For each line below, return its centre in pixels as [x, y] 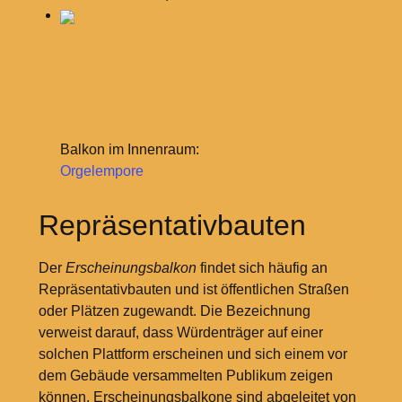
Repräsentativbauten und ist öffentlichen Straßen [193, 290]
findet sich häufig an [262, 268]
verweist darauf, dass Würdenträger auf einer [180, 333]
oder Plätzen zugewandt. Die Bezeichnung [174, 311]
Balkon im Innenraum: [129, 150]
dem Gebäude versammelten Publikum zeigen [185, 376]
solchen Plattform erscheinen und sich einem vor [192, 354]
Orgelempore [101, 171]
